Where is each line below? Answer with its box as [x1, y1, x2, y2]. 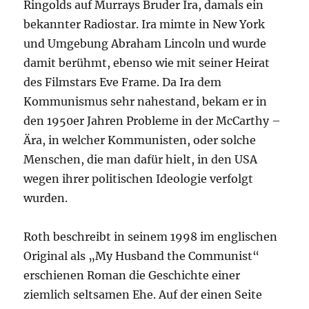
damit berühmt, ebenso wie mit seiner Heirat [23, 56, 270, 70]
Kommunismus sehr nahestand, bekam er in [23, 94, 268, 108]
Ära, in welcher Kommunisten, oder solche [23, 133, 257, 147]
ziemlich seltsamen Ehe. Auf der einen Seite [23, 288, 263, 301]
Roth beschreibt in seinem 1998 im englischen [23, 230, 278, 243]
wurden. [23, 191, 68, 205]
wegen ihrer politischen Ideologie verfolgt [23, 172, 254, 186]
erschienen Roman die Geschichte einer [23, 268, 241, 282]
